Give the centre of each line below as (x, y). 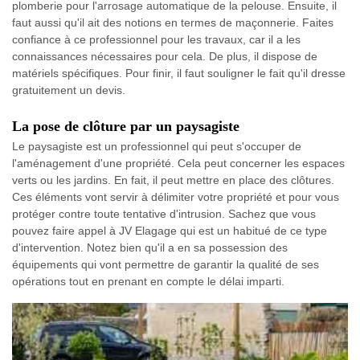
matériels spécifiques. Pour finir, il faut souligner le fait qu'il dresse (179, 73)
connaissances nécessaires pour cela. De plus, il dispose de (165, 56)
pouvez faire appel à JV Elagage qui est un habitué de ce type (170, 231)
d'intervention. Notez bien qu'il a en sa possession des (150, 247)
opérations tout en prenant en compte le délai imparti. (148, 281)
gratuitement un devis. (69, 90)
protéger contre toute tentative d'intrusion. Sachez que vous (164, 214)
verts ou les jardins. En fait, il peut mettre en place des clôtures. (173, 180)
